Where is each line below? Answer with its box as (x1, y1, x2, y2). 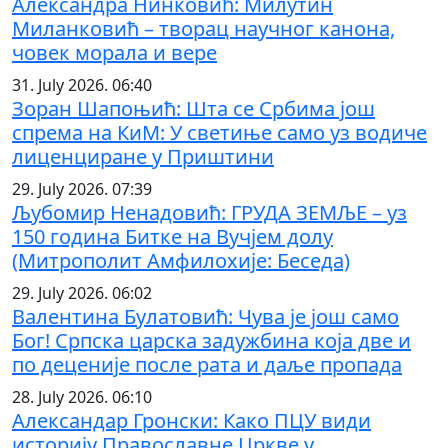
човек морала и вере (12, 38, 217, 66)
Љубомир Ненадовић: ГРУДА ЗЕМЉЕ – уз (12, 198, 407, 226)
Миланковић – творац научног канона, (12, 14, 395, 42)
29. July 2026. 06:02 (12, 281, 152, 304)
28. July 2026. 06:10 (12, 385, 152, 408)
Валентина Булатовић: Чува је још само (12, 302, 399, 330)
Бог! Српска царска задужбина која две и (12, 326, 411, 354)
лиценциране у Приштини (12, 142, 274, 170)
